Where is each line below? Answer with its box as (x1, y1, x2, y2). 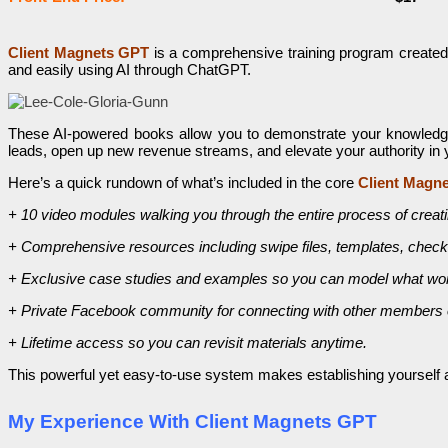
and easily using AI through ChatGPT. (8, 61, 251, 79)
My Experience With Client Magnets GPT (8, 411, 377, 433)
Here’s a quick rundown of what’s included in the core (8, 174, 358, 192)
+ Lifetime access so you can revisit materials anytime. (8, 334, 367, 352)
